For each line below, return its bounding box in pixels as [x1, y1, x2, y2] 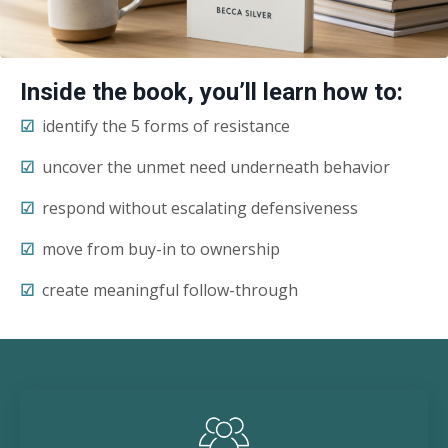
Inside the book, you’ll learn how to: [20, 77, 403, 106]
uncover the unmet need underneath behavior [42, 155, 390, 178]
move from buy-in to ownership [42, 237, 280, 260]
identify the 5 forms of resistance [38, 114, 290, 137]
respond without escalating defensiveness [42, 196, 358, 219]
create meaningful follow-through [42, 278, 298, 301]
